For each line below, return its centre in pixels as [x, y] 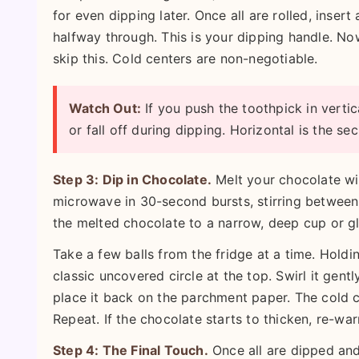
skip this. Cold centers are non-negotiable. [186, 58]
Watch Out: [105, 108]
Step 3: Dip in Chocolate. [132, 179]
